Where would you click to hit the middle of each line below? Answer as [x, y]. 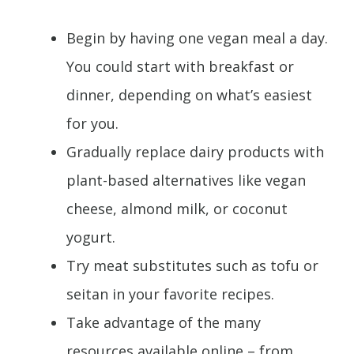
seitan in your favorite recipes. [170, 294]
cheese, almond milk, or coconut [177, 209]
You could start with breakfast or [180, 67]
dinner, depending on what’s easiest [189, 95]
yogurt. [91, 237]
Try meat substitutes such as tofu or [192, 266]
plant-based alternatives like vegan [186, 181]
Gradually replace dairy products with [195, 152]
